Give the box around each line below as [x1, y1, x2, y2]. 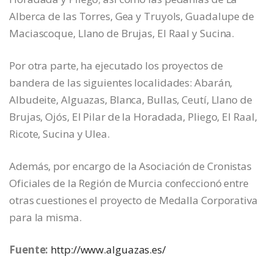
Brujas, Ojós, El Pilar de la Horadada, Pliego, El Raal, [9, 109, 257, 124]
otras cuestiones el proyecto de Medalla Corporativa [9, 193, 258, 207]
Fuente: [9, 242, 49, 257]
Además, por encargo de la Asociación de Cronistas [9, 158, 252, 173]
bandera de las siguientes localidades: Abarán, [9, 75, 233, 90]
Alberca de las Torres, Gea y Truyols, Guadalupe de [9, 9, 254, 23]
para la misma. [9, 210, 82, 224]
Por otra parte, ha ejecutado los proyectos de [9, 58, 223, 73]
